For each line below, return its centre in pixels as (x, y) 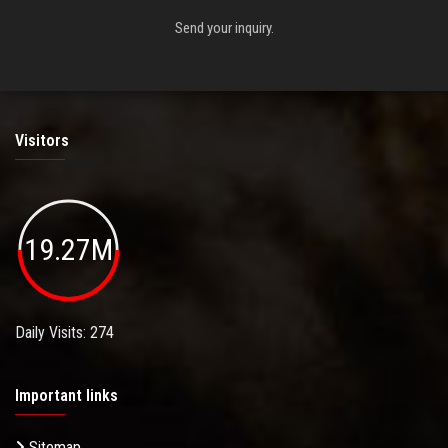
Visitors (42, 141)
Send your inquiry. (224, 28)
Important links (66, 395)
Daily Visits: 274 (64, 332)
